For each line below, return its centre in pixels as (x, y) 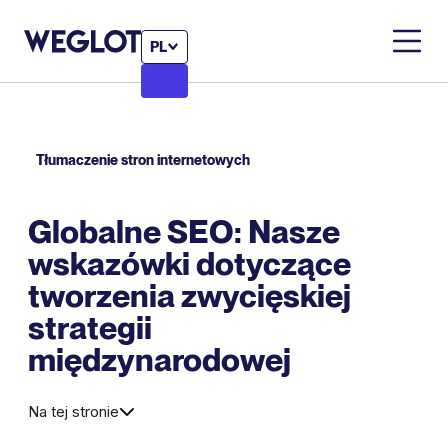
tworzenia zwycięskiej (189, 295)
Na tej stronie (73, 411)
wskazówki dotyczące (189, 263)
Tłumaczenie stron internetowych (143, 159)
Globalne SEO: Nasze (184, 231)
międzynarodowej (159, 359)
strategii (90, 327)
